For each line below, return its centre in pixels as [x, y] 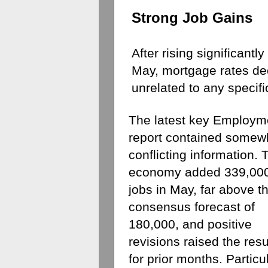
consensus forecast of [192, 207]
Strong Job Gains [192, 18]
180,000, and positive [190, 224]
